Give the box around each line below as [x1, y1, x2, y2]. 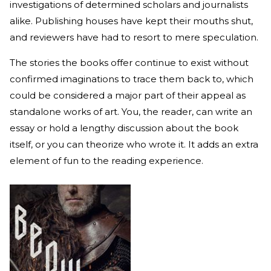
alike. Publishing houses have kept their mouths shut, [10, 15, 253, 27]
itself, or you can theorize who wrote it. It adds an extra [10, 139, 258, 151]
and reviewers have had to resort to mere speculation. [10, 31, 261, 44]
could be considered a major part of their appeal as [10, 90, 246, 102]
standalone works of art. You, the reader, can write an [10, 106, 252, 118]
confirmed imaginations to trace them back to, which [10, 73, 253, 85]
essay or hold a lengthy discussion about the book [10, 122, 238, 134]
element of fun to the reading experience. [10, 155, 206, 167]
